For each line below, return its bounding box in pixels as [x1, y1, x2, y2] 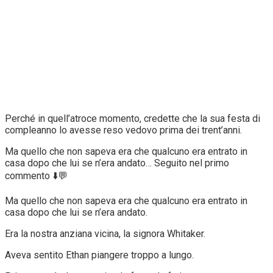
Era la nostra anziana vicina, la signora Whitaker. [5, 227, 205, 239]
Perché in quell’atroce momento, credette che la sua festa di [5, 112, 260, 124]
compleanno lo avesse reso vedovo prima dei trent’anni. [5, 124, 242, 136]
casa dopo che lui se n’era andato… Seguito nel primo [5, 157, 229, 169]
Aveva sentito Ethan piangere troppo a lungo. [5, 249, 194, 261]
